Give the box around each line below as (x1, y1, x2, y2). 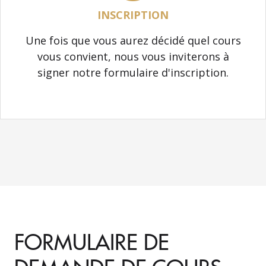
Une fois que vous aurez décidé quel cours (25, 33, 241, 47)
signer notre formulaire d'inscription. (37, 65, 229, 80)
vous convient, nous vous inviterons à (37, 49, 229, 64)
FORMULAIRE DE (14, 226, 169, 256)
